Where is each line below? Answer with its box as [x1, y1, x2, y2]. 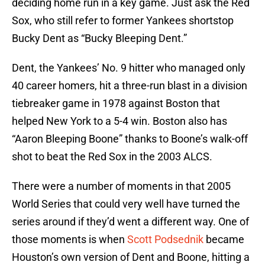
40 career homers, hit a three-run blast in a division [12, 79, 247, 92]
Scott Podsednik [127, 233, 203, 246]
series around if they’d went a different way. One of [12, 215, 249, 228]
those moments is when [12, 233, 127, 246]
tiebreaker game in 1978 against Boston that [12, 97, 220, 110]
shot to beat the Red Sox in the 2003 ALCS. [12, 150, 212, 163]
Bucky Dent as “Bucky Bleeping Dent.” [12, 32, 187, 45]
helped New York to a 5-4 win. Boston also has [12, 115, 227, 128]
